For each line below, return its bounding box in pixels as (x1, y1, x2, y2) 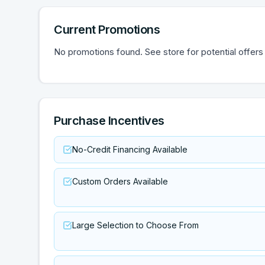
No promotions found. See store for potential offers (54, 46, 263, 57)
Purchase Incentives (54, 114, 164, 128)
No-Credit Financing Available (72, 144, 188, 154)
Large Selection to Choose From (72, 220, 199, 230)
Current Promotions (54, 22, 160, 37)
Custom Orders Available (72, 176, 168, 186)
